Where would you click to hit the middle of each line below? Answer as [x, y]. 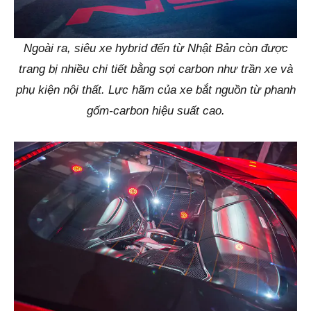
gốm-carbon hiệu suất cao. [155, 110]
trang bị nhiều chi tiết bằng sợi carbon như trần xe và [155, 69]
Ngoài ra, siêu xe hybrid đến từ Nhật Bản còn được [155, 48]
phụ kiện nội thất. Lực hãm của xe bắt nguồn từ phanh [155, 90]
